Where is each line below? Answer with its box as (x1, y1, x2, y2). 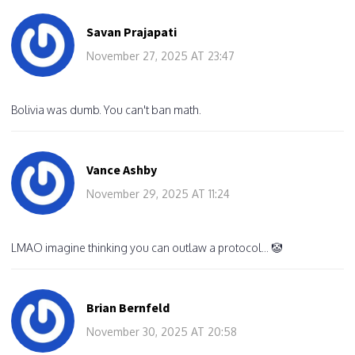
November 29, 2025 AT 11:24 (86, 186, 230, 200)
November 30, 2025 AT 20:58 (86, 324, 237, 338)
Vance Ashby (86, 161, 157, 177)
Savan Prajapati (86, 23, 177, 40)
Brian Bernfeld (86, 299, 170, 315)
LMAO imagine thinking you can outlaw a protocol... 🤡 (11, 240, 282, 254)
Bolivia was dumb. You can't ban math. (11, 102, 201, 116)
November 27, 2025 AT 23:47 (86, 48, 235, 63)
